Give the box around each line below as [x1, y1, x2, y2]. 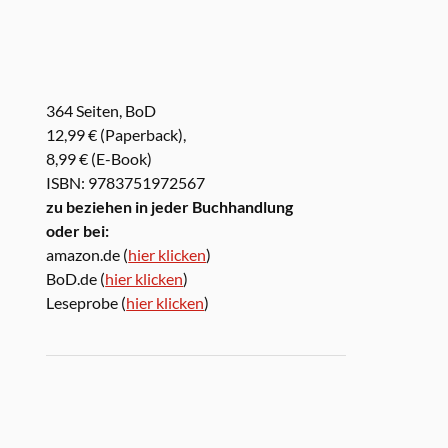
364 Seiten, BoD [46, 100, 157, 120]
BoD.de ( [46, 268, 106, 288]
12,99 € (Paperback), [46, 124, 187, 144]
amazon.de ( [46, 244, 129, 264]
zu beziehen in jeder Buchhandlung [46, 196, 294, 216]
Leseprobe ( [46, 292, 127, 312]
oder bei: [46, 220, 110, 240]
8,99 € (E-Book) [46, 148, 153, 168]
